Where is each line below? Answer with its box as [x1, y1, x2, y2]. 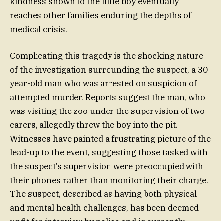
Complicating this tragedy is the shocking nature [10, 50, 203, 61]
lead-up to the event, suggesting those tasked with [10, 147, 208, 158]
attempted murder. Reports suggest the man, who [10, 91, 205, 103]
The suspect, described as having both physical [10, 188, 197, 199]
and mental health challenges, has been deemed [10, 202, 199, 213]
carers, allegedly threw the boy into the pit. [10, 119, 178, 130]
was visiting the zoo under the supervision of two [10, 105, 205, 116]
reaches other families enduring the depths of [10, 9, 191, 21]
